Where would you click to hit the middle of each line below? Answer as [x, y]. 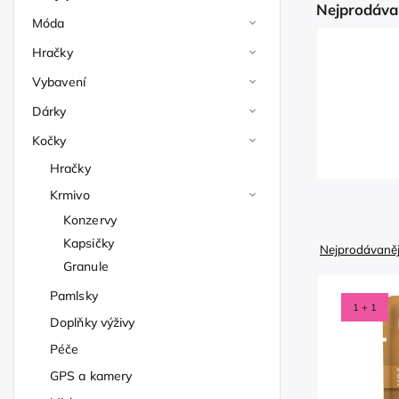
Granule [86, 266]
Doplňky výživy [93, 322]
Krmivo [70, 195]
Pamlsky [74, 296]
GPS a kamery [91, 376]
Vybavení [59, 82]
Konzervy [90, 220]
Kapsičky [89, 243]
